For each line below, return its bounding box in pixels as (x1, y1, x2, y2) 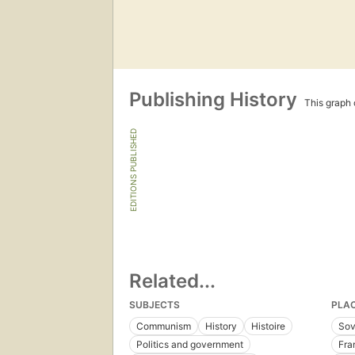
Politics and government (136, 338, 243, 351)
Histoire (251, 320, 285, 333)
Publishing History (129, 88, 302, 112)
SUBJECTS (129, 299, 180, 311)
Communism (136, 320, 191, 333)
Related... (129, 269, 216, 293)
